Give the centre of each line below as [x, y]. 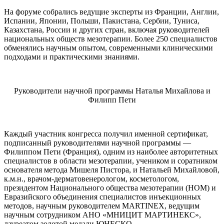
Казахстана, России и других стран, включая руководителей [107, 29]
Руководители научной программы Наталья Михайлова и [112, 90]
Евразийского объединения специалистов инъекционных [102, 196]
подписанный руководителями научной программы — [97, 142]
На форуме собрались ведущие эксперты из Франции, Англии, [111, 11]
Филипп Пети [112, 99]
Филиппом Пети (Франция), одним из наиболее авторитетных [111, 151]
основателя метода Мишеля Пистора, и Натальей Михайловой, [112, 169]
